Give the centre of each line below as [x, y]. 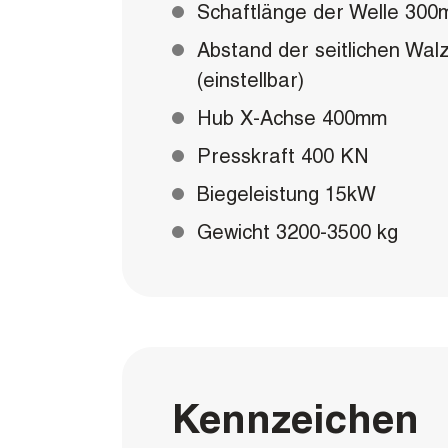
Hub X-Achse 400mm [292, 118]
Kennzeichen [295, 418]
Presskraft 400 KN [283, 156]
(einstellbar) [250, 80]
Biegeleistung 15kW [286, 194]
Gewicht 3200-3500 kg [297, 232]
